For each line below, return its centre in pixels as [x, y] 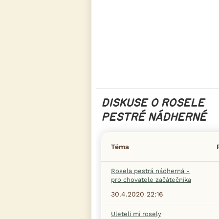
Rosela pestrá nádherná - [150, 171]
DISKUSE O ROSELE [153, 103]
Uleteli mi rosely [136, 214]
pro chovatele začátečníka [151, 179]
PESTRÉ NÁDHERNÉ [154, 117]
